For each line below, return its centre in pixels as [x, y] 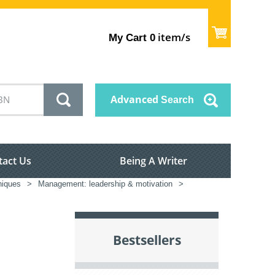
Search [176, 100]
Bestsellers [147, 240]
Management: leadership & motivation [105, 184]
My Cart [128, 37]
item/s [173, 37]
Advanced [134, 100]
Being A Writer [153, 161]
